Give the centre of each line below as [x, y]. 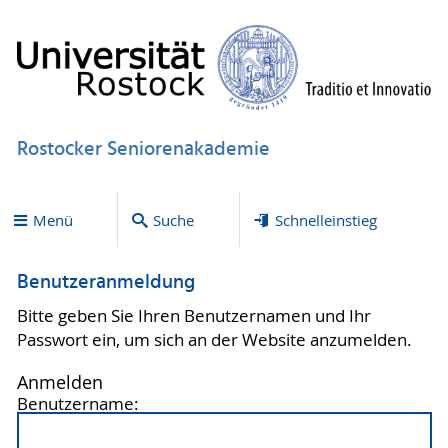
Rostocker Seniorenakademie [143, 149]
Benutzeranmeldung [105, 283]
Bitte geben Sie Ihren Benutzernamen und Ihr [193, 315]
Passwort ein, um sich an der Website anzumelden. [214, 339]
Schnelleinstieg [325, 219]
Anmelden [59, 382]
